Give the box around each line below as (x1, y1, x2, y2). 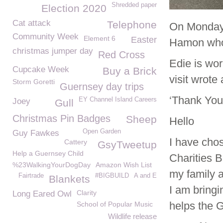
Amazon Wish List (96, 161, 152, 169)
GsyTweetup (98, 139, 157, 150)
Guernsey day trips (60, 81, 144, 92)
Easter (131, 35, 157, 45)
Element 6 (84, 34, 115, 42)
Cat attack (12, 18, 51, 28)
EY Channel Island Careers (79, 96, 157, 103)
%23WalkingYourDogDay (12, 161, 91, 169)
